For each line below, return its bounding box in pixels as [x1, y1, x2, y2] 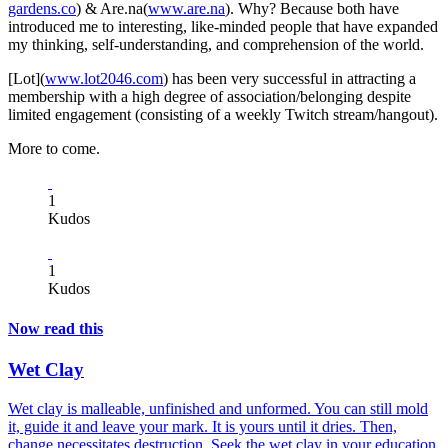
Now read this [8, 319, 103, 337]
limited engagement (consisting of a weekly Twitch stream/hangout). [8, 106, 438, 124]
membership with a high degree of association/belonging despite [8, 88, 411, 106]
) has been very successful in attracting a [163, 70, 416, 88]
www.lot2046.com [45, 70, 163, 88]
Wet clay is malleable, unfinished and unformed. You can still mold [8, 399, 428, 417]
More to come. [8, 140, 100, 158]
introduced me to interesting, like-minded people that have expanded [8, 18, 438, 36]
